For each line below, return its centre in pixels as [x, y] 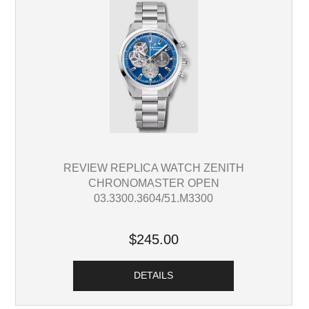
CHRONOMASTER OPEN [153, 182]
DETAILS [154, 275]
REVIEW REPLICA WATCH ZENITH [153, 167]
